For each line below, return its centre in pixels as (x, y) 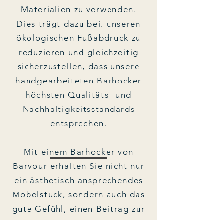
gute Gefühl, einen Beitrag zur (79, 208)
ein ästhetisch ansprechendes (79, 180)
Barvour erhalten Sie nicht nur (79, 166)
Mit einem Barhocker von (79, 151)
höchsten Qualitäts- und (79, 95)
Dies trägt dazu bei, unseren (79, 23)
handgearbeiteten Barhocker (79, 80)
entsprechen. (79, 123)
